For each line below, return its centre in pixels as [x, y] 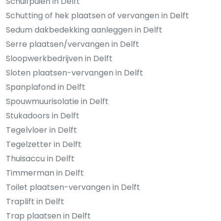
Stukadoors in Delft [43, 116]
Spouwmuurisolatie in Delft [57, 102]
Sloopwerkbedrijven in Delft [59, 59]
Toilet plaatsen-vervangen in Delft [73, 187]
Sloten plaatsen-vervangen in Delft [74, 73]
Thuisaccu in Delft [40, 159]
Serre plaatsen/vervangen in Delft [73, 44]
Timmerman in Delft [45, 173]
